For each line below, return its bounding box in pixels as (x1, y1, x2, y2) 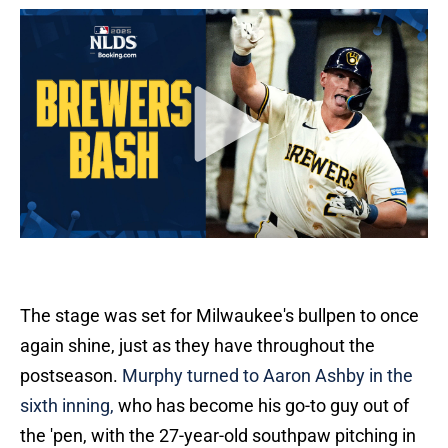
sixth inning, (20, 395, 114, 417)
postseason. (20, 365, 122, 387)
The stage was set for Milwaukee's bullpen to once (20, 305, 419, 327)
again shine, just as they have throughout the (20, 335, 375, 357)
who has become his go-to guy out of (114, 395, 409, 417)
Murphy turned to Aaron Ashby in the (122, 365, 413, 387)
